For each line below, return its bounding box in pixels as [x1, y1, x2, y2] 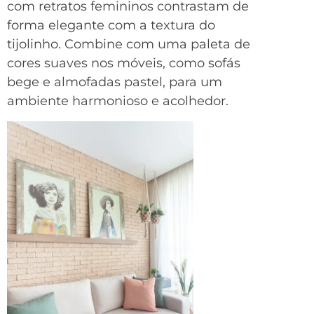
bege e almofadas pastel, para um [7, 74, 222, 90]
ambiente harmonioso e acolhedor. [7, 93, 228, 109]
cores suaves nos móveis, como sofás [7, 55, 240, 71]
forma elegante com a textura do [7, 18, 215, 34]
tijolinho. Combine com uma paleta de [7, 36, 250, 53]
